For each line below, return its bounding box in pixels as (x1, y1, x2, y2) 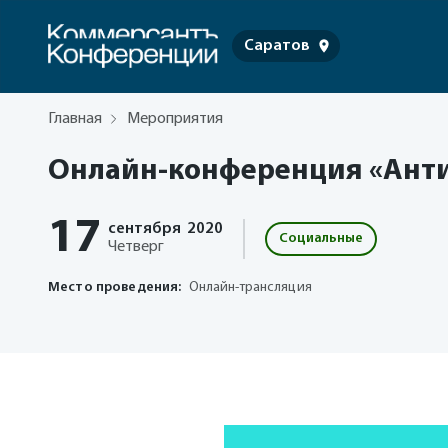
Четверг (108, 239, 164, 255)
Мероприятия (127, 111, 223, 127)
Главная (48, 111, 102, 127)
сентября (108, 221, 181, 237)
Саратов (244, 38, 310, 55)
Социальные (279, 231, 363, 246)
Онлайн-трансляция (188, 280, 312, 295)
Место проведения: (48, 280, 182, 295)
